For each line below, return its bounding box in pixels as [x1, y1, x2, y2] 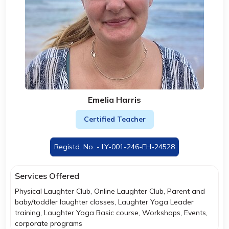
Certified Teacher [83, 114, 146, 124]
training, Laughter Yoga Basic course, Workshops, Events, [15, 208, 208, 217]
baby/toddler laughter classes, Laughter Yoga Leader [15, 197, 194, 207]
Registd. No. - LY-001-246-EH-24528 [54, 142, 175, 151]
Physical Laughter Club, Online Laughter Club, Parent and [15, 187, 205, 196]
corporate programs [15, 219, 82, 228]
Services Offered [15, 171, 79, 181]
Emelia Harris [88, 95, 141, 105]
